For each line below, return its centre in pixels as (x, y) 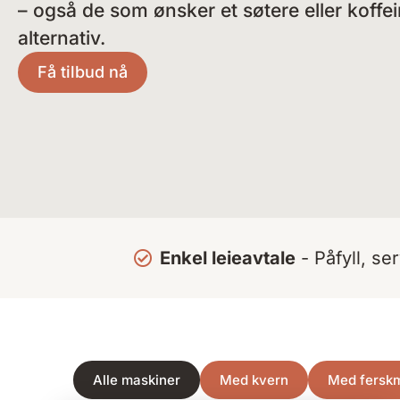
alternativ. (62, 38)
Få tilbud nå (83, 72)
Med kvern (254, 380)
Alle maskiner (137, 380)
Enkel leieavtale (227, 258)
